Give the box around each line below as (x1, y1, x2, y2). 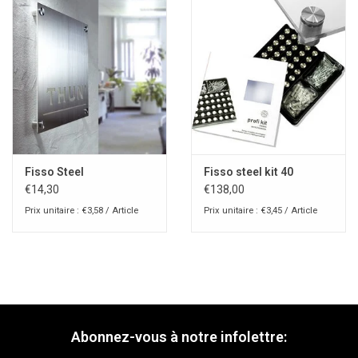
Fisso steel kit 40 (204, 165, 293, 179)
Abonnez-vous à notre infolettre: (71, 328, 287, 346)
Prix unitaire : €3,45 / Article (204, 205, 317, 217)
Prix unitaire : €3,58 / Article (25, 205, 138, 217)
